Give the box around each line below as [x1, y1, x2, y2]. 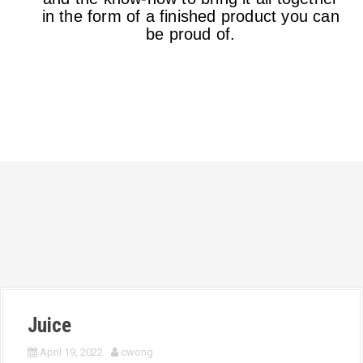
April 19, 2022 [40, 346, 103, 358]
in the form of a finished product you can [41, 7, 340, 26]
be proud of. [146, 25, 236, 44]
